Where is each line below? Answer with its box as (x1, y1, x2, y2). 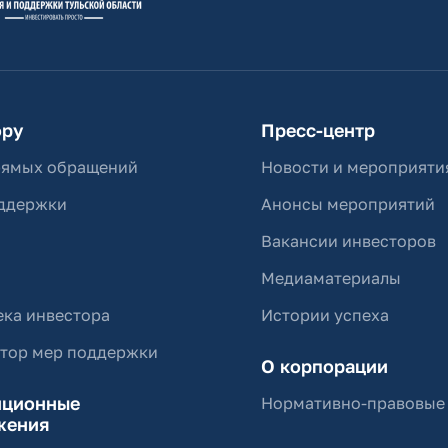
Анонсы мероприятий (261, 194, 436, 215)
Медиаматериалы (261, 268, 402, 289)
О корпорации (261, 355, 389, 378)
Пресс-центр (261, 119, 376, 142)
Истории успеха (261, 305, 390, 326)
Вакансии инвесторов (261, 231, 437, 252)
